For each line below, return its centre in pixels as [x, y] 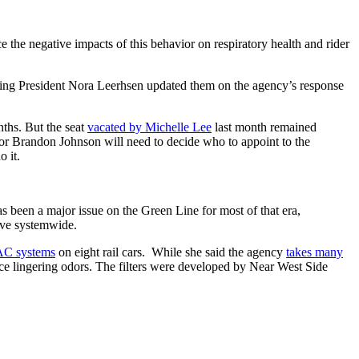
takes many [315, 252]
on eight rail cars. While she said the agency [171, 252]
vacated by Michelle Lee [149, 127]
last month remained [264, 127]
